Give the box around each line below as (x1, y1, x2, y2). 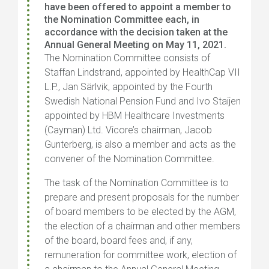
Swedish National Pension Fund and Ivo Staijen (44, 95, 241, 107)
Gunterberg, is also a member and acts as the (44, 139, 236, 150)
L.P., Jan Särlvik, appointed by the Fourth (44, 81, 213, 92)
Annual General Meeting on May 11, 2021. (44, 39, 226, 50)
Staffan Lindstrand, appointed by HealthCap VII (44, 67, 240, 78)
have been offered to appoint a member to (44, 1, 231, 13)
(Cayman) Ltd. (44, 124, 106, 136)
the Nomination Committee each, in (44, 14, 199, 25)
